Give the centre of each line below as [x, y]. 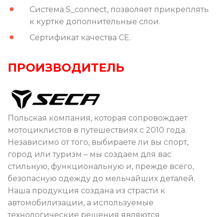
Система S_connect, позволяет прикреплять [119, 9]
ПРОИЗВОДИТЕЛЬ [66, 67]
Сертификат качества [74, 37]
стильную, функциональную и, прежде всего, [101, 166]
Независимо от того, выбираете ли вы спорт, [98, 142]
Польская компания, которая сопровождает [98, 118]
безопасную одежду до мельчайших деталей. [101, 178]
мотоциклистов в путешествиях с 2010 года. [97, 130]
